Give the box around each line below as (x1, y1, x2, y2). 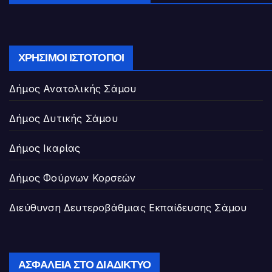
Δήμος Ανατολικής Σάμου (9, 83, 137, 95)
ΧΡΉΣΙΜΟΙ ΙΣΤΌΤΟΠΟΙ (18, 51, 124, 65)
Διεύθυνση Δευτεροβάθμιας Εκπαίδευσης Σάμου (9, 202, 247, 214)
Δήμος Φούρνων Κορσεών (9, 172, 136, 185)
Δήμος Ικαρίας (9, 142, 81, 155)
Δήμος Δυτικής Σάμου (9, 112, 118, 125)
